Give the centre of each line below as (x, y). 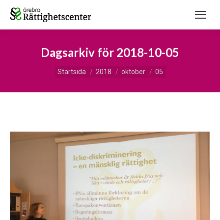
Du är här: (72, 67)
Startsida (71, 72)
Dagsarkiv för (79, 52)
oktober (133, 72)
